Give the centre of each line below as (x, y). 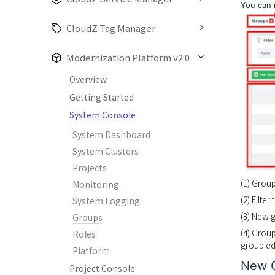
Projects (90, 168)
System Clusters (106, 151)
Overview (88, 79)
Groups (87, 217)
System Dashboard (111, 134)
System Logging (106, 201)
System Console (103, 115)
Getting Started (102, 97)
